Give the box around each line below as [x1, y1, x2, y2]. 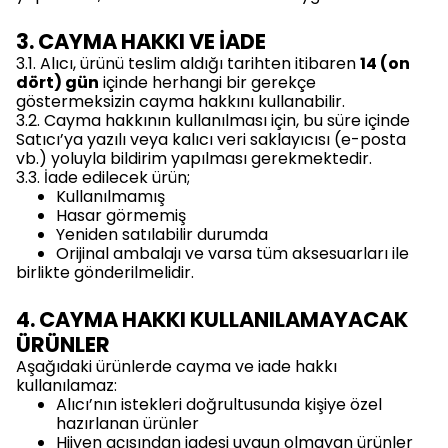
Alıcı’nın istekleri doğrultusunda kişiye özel [56, 393, 382, 416]
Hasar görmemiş [56, 204, 186, 227]
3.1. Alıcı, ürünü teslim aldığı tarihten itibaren [16, 52, 360, 75]
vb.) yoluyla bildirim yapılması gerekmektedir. [16, 147, 372, 170]
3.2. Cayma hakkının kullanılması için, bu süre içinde [16, 109, 410, 132]
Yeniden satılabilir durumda [56, 223, 268, 246]
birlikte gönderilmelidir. [16, 261, 194, 284]
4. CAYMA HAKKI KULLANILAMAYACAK [16, 305, 408, 334]
